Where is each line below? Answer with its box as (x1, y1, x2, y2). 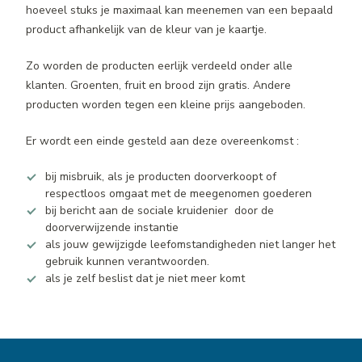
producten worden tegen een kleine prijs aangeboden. (26, 97, 305, 112)
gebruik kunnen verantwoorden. (45, 254, 209, 269)
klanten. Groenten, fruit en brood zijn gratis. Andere (26, 78, 291, 93)
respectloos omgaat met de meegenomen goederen (45, 186, 315, 201)
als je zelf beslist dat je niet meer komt (45, 271, 248, 286)
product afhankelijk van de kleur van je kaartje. (26, 22, 270, 37)
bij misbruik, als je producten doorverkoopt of (45, 169, 276, 184)
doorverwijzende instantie (45, 220, 182, 235)
